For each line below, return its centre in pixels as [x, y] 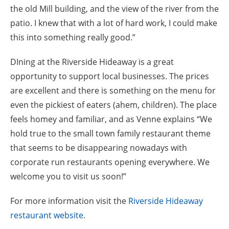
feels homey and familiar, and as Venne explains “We [111, 119]
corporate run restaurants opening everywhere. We [110, 162]
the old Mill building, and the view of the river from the [114, 9]
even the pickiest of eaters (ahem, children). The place [113, 105]
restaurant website [47, 215]
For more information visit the [69, 201]
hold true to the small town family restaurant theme [110, 133]
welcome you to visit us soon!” [68, 176]
